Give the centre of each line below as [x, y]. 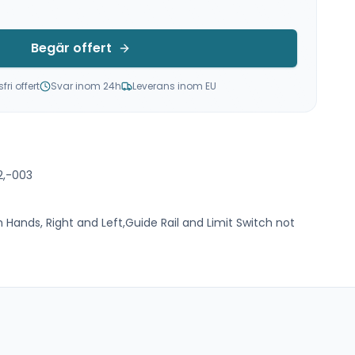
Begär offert [71, 48]
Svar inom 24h [86, 86]
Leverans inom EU [174, 86]
